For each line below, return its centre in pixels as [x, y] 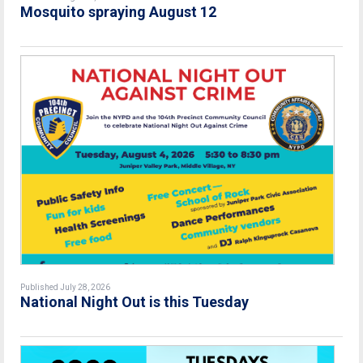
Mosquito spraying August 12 [118, 11]
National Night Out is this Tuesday [135, 302]
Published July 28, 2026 [65, 288]
